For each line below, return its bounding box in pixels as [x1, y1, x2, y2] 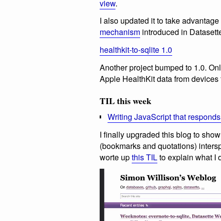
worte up [100, 151, 132, 163]
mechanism [100, 26, 140, 38]
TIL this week [100, 94, 151, 108]
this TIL [132, 151, 157, 163]
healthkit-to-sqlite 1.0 [100, 44, 172, 56]
